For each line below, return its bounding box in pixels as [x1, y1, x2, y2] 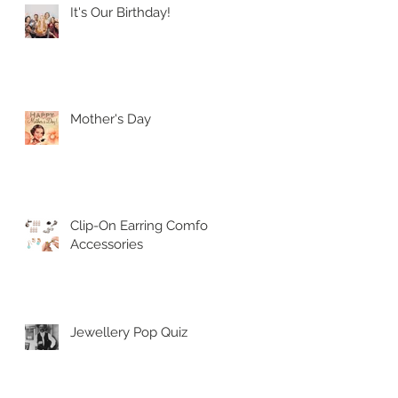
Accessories [70, 236, 143, 253]
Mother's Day [70, 111, 151, 128]
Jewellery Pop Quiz [70, 324, 187, 341]
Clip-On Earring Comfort [70, 218, 217, 235]
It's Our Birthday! [70, 4, 171, 21]
